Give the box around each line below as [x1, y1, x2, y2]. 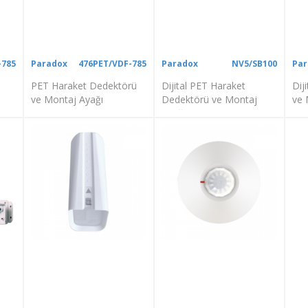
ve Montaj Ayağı [31, 92, 104, 106]
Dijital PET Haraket [161, 78, 245, 92]
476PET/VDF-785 [78, 57, 146, 69]
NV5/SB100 [231, 57, 277, 69]
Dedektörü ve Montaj [161, 92, 257, 106]
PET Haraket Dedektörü [31, 78, 137, 92]
